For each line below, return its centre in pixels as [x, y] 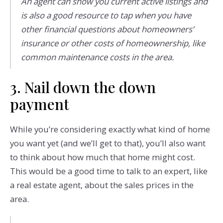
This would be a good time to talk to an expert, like [109, 171]
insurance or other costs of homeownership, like [113, 43]
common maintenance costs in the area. [97, 57]
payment [39, 104]
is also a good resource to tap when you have [106, 15]
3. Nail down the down [83, 87]
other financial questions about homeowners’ [107, 29]
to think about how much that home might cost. [102, 157]
